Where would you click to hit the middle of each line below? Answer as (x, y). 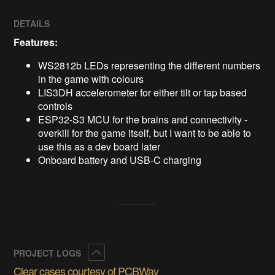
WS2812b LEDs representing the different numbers (149, 65)
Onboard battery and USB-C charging (120, 160)
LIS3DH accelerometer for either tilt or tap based (143, 92)
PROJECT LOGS (49, 253)
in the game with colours (91, 79)
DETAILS (32, 23)
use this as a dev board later (99, 146)
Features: (36, 42)
